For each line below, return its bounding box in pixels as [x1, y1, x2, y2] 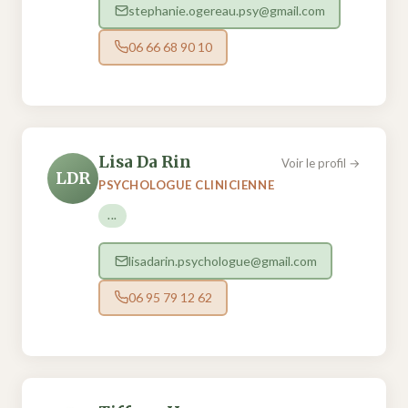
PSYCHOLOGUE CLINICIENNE [98, 178, 275, 193]
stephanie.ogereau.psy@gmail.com [127, 3, 325, 19]
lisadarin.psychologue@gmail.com [127, 253, 317, 270]
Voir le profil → [281, 156, 361, 171]
